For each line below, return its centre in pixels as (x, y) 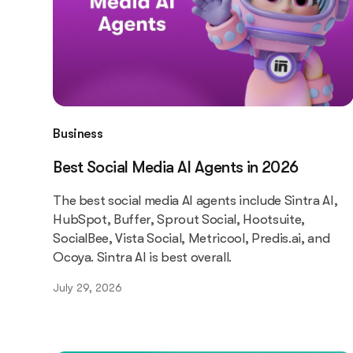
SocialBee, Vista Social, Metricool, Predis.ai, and (191, 239)
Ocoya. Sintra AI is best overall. (142, 258)
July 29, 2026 (88, 288)
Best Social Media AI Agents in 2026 (176, 167)
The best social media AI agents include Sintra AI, (195, 201)
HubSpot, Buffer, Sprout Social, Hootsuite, (179, 220)
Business (78, 134)
